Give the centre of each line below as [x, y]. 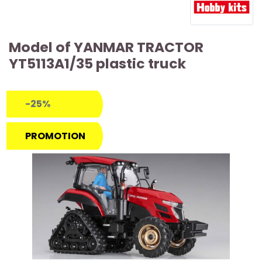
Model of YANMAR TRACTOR [106, 47]
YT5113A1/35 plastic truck [97, 63]
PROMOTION [55, 136]
